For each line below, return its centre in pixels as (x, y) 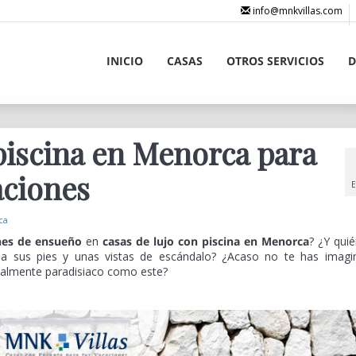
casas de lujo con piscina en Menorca (205, 241)
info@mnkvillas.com (297, 11)
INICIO (124, 61)
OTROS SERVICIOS (275, 61)
